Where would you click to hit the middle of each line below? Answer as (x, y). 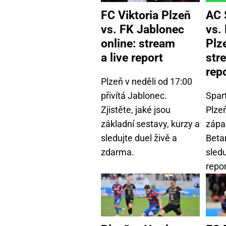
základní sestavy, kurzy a (150, 124)
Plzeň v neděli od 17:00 (147, 82)
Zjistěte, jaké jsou (136, 110)
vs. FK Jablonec (143, 30)
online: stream (138, 44)
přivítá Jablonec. (134, 96)
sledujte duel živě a (139, 138)
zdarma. (118, 152)
